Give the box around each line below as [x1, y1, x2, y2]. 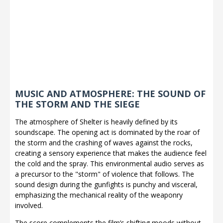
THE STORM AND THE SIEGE [15, 98, 140, 110]
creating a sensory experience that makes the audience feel [15, 148, 207, 158]
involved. [15, 201, 43, 210]
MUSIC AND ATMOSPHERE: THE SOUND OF [15, 88, 206, 100]
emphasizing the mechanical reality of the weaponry [15, 190, 183, 200]
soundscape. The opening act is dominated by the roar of [15, 127, 200, 137]
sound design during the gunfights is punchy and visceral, [15, 180, 198, 189]
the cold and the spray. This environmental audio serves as [15, 159, 204, 168]
